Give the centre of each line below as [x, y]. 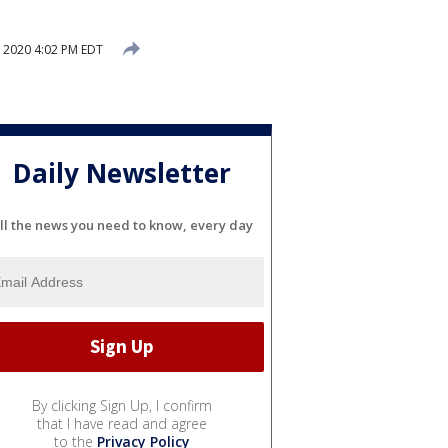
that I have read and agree [122, 423]
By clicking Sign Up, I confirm [122, 405]
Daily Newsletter [122, 173]
